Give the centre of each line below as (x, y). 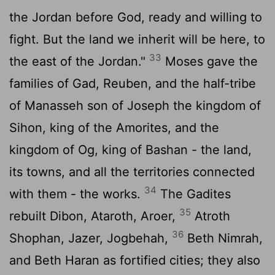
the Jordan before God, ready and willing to (136, 17)
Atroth (211, 216)
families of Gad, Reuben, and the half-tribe (133, 83)
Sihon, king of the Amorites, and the (114, 127)
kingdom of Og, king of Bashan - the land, (130, 149)
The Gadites (194, 194)
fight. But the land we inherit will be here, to (137, 39)
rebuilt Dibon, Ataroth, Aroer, (94, 216)
